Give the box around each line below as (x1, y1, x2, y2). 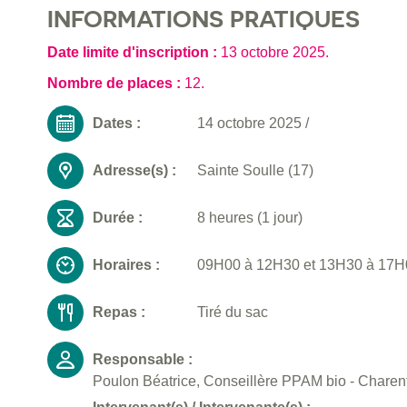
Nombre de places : (47, 75, 184, 92)
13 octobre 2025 (221, 45, 325, 61)
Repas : (93, 304, 145, 321)
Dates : (93, 115, 141, 132)
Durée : (93, 210, 143, 226)
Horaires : (93, 257, 160, 273)
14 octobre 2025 (197, 115, 302, 132)
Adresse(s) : (93, 163, 176, 179)
